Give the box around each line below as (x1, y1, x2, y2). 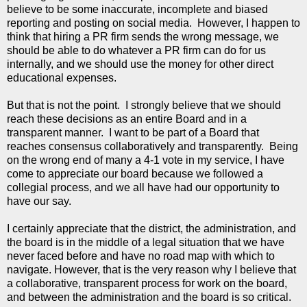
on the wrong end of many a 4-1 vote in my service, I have (7, 153, 284, 166)
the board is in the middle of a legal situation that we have (7, 236, 284, 248)
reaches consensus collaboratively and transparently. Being (7, 140, 298, 152)
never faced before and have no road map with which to (7, 249, 275, 262)
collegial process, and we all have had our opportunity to (7, 181, 280, 193)
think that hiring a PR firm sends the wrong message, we (7, 30, 279, 42)
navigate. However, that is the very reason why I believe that (7, 263, 296, 275)
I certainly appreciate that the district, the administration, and (7, 222, 296, 234)
